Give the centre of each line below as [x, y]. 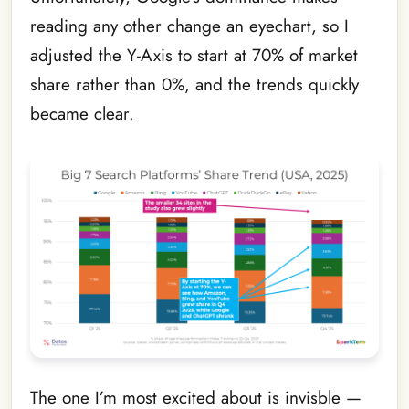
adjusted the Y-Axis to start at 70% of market [194, 55]
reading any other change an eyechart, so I [189, 26]
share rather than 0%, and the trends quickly [194, 84]
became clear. [82, 113]
